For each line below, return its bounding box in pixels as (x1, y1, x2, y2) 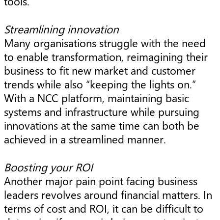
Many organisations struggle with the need (4, 35, 206, 50)
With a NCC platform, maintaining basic (4, 90, 189, 105)
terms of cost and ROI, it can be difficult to (4, 200, 203, 216)
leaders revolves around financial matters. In (4, 187, 212, 202)
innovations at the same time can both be (4, 117, 199, 133)
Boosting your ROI (4, 159, 93, 174)
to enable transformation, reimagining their (4, 49, 208, 64)
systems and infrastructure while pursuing (4, 104, 199, 119)
